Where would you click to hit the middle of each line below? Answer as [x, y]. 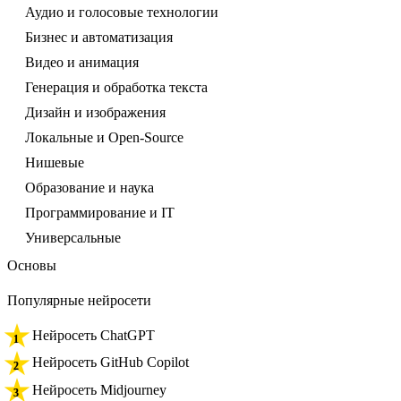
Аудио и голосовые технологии [122, 13]
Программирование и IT [100, 213]
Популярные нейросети [79, 301]
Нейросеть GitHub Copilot [111, 363]
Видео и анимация [82, 63]
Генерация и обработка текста [116, 88]
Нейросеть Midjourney [99, 389]
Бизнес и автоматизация [99, 38]
